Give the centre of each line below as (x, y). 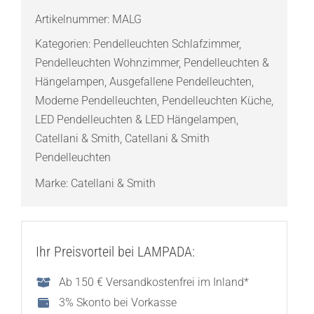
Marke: (53, 184)
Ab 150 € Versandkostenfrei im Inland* (154, 282)
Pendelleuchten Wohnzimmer (107, 63)
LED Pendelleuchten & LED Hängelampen (135, 120)
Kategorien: (64, 44)
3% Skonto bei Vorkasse (118, 303)
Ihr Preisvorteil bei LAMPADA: (115, 252)
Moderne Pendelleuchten (96, 101)
